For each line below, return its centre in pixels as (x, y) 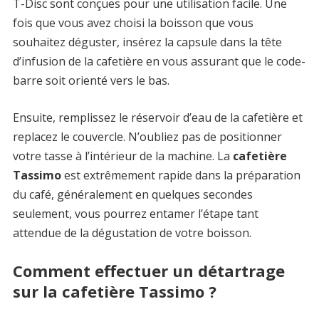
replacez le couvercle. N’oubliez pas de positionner (147, 136)
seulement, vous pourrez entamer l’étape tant (135, 213)
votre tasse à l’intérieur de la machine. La (122, 156)
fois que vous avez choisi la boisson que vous (133, 22)
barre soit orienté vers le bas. (91, 80)
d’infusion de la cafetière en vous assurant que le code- (159, 61)
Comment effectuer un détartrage (148, 270)
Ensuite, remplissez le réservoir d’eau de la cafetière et (157, 117)
